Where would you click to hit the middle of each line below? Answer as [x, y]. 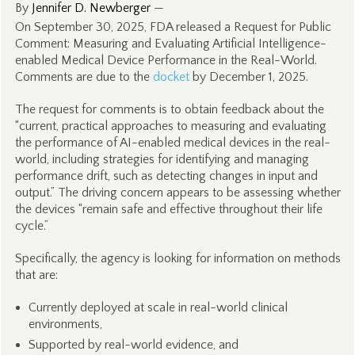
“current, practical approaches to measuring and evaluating [170, 126]
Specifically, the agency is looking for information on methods [177, 258]
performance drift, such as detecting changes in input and [166, 176]
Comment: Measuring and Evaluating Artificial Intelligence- [170, 44]
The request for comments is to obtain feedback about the [169, 109]
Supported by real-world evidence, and [133, 345]
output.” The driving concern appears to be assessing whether [177, 193]
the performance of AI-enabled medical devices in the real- [172, 143]
